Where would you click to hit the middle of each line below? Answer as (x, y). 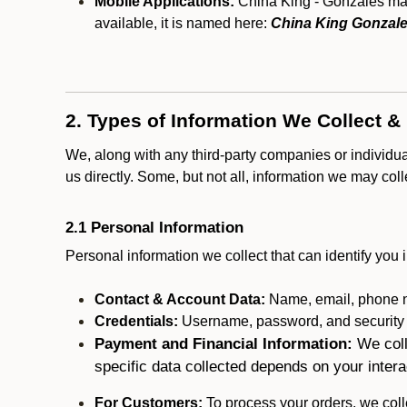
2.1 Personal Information (154, 227)
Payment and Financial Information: (226, 343)
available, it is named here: (183, 23)
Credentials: (136, 321)
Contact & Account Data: (180, 299)
